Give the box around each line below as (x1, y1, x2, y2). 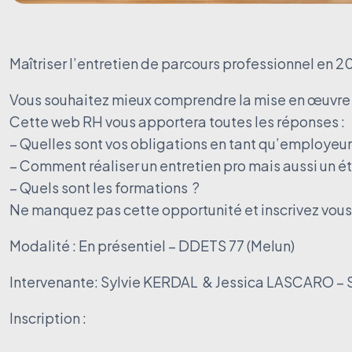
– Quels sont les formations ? (9, 178, 200, 196)
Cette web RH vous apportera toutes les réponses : (9, 112, 345, 130)
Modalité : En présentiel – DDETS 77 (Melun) (9, 236, 295, 255)
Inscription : (9, 309, 86, 327)
